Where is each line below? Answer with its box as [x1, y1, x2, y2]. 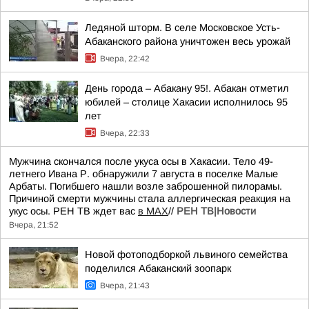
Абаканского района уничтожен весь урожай [85, 36, 290, 47]
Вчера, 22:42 [100, 54, 150, 63]
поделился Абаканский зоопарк [85, 263, 231, 274]
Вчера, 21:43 [100, 281, 150, 290]
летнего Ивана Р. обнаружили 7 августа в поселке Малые [9, 168, 278, 179]
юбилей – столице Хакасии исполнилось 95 [85, 97, 288, 108]
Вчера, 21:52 [9, 220, 59, 230]
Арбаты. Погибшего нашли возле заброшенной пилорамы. [9, 181, 282, 192]
